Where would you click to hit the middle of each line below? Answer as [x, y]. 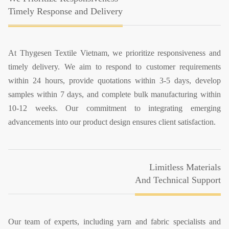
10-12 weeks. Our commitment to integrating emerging [114, 108]
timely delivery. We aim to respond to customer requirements [114, 67]
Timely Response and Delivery [65, 12]
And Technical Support [178, 180]
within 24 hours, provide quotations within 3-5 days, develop [114, 81]
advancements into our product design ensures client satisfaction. [113, 122]
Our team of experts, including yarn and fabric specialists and [114, 222]
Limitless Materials [185, 167]
